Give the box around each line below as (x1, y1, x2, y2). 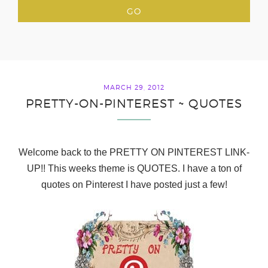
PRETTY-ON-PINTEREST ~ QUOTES (26, 96, 242, 111)
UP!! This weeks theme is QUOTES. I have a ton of (26, 163, 242, 173)
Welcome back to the (19, 147, 109, 157)
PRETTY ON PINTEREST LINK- (109, 147, 249, 157)
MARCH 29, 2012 (103, 83, 165, 92)
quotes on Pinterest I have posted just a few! (41, 179, 227, 190)
